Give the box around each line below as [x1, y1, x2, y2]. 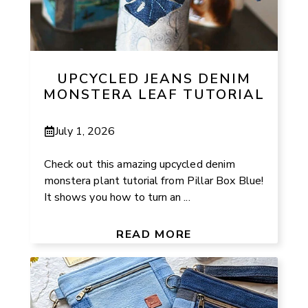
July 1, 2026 [55, 123, 115, 139]
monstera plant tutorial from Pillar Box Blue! [44, 173, 264, 188]
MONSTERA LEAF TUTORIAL [43, 85, 265, 104]
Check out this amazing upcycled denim [44, 156, 235, 172]
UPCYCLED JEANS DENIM [56, 69, 252, 89]
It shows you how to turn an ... [44, 189, 190, 205]
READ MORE [116, 226, 192, 242]
